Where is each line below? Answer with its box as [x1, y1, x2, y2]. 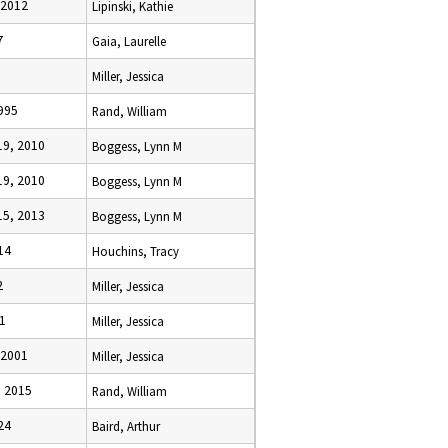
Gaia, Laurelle [92, 33, 166, 49]
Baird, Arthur [92, 418, 160, 434]
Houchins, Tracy [92, 243, 179, 259]
